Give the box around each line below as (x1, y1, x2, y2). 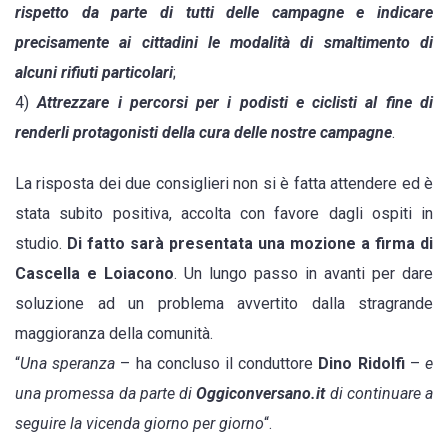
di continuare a (329, 384, 433, 404)
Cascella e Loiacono (15, 264, 174, 284)
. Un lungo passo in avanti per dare (174, 264, 433, 284)
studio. (15, 234, 67, 254)
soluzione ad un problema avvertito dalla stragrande (15, 294, 433, 314)
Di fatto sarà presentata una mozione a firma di (67, 234, 433, 254)
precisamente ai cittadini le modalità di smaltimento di (15, 33, 433, 53)
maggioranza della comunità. (15, 324, 213, 344)
